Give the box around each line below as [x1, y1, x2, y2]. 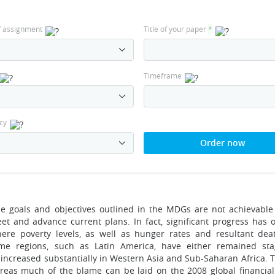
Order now [199, 137, 245, 149]
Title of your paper [143, 24, 208, 34]
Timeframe [143, 71, 182, 80]
